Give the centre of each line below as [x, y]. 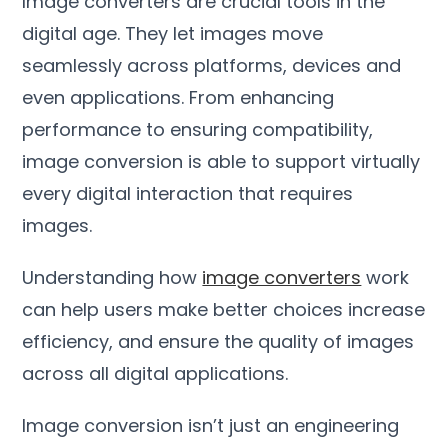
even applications [102, 97]
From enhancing [262, 97]
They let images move [224, 33]
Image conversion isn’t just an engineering [211, 425]
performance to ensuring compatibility [196, 129]
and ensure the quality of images [266, 341]
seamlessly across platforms [153, 65]
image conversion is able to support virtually [221, 161]
